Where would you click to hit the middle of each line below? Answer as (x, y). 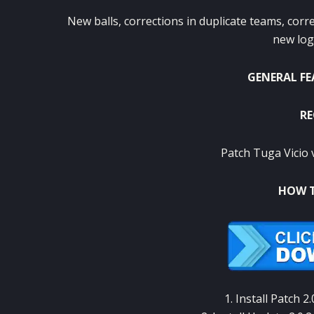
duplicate (223, 21)
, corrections (152, 21)
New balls (93, 21)
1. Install (246, 298)
